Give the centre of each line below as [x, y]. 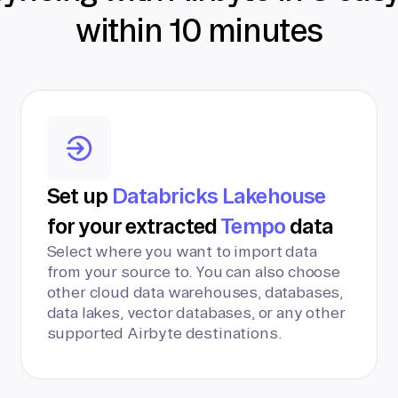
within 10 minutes [199, 30]
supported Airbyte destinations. [164, 333]
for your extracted [134, 226]
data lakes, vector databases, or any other [196, 312]
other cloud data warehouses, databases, [195, 292]
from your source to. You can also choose [193, 271]
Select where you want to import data [182, 251]
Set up [79, 195]
